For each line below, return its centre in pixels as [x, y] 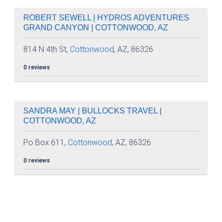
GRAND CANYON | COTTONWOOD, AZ [96, 28]
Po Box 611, [46, 142]
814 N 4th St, [47, 49]
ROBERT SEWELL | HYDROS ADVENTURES [106, 18]
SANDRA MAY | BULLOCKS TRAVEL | [92, 111]
